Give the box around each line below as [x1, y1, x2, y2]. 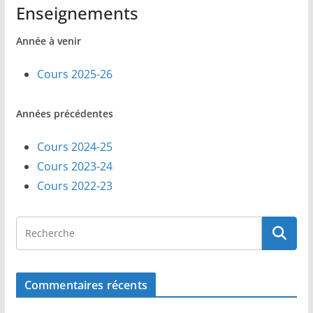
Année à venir [15, 34, 81, 48]
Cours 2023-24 [36, 159, 112, 175]
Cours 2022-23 [36, 178, 112, 194]
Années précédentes [15, 107, 113, 121]
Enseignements [15, 1, 138, 25]
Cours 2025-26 [36, 66, 112, 82]
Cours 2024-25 [36, 139, 112, 155]
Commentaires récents [24, 277, 147, 293]
